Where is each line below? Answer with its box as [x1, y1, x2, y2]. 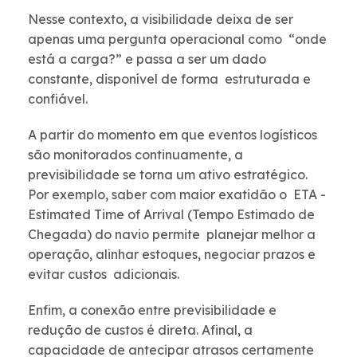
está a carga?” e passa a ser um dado [28, 51, 266, 68]
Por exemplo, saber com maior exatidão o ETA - [28, 186, 326, 203]
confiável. [28, 91, 91, 108]
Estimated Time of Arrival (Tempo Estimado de [28, 206, 315, 223]
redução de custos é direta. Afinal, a [28, 322, 256, 339]
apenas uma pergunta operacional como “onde [28, 31, 327, 48]
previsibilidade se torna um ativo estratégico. [28, 167, 308, 183]
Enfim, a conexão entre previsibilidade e [28, 302, 277, 319]
